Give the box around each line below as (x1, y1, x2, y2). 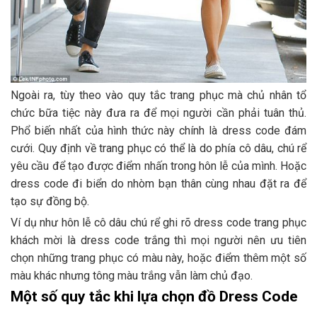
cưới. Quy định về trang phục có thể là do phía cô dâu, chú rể (11, 142, 306, 156)
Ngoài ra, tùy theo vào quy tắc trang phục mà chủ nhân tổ (11, 88, 306, 103)
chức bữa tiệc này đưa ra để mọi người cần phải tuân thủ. (11, 106, 306, 120)
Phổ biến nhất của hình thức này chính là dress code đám (11, 124, 306, 138)
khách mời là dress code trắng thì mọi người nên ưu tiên (11, 234, 306, 248)
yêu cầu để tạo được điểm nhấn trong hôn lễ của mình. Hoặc (11, 159, 306, 173)
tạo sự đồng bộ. (11, 195, 89, 209)
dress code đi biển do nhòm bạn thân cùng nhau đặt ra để (11, 177, 306, 191)
